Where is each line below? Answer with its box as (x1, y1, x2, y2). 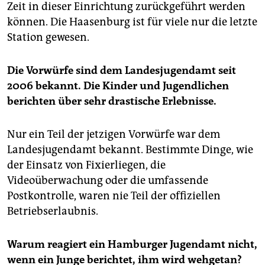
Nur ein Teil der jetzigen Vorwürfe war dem (7, 128, 220, 141)
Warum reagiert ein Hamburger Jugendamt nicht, (7, 238, 257, 251)
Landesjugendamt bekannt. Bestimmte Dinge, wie (7, 143, 253, 157)
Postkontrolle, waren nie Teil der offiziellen (7, 189, 221, 203)
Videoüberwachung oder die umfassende (7, 174, 208, 188)
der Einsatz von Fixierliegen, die (7, 159, 166, 172)
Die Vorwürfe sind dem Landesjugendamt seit (7, 64, 236, 77)
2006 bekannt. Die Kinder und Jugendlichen (7, 79, 229, 93)
